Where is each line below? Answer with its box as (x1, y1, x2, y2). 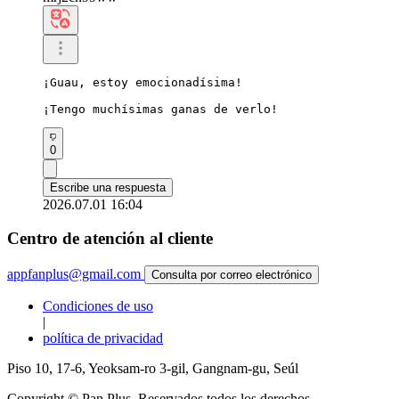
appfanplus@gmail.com (7, 266, 141, 282)
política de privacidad (43, 330, 163, 346)
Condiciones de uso (43, 298, 153, 314)
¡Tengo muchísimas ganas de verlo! (43, 102, 278, 116)
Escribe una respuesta (50, 180, 166, 194)
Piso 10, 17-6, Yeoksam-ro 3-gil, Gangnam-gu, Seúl (7, 361, 298, 377)
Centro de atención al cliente (7, 229, 213, 248)
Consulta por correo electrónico (151, 268, 312, 282)
